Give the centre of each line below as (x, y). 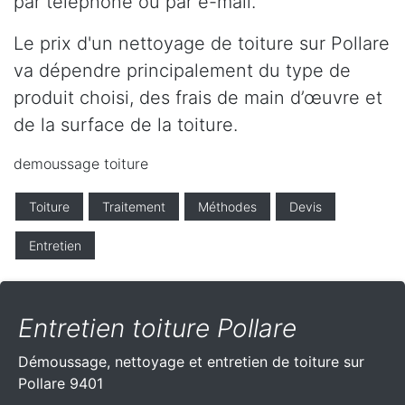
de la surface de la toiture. (126, 125)
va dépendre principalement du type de (182, 71)
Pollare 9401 (61, 384)
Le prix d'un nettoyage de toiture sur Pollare (202, 44)
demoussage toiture (81, 164)
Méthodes (227, 207)
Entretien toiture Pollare (157, 329)
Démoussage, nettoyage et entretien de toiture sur (191, 362)
